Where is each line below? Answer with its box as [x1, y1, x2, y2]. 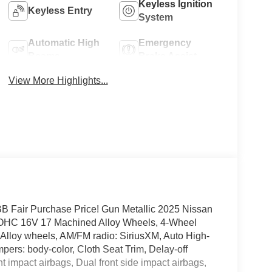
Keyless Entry [27, 5, 92, 16]
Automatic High [27, 38, 100, 49]
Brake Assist [138, 51, 197, 62]
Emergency [138, 38, 192, 49]
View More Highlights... [8, 75, 108, 86]
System [138, 12, 174, 23]
